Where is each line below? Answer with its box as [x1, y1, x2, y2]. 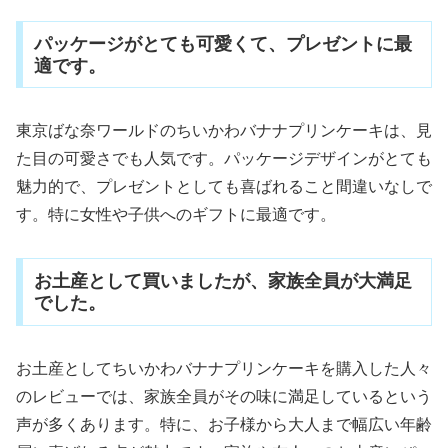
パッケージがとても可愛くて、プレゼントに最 [33, 33, 412, 54]
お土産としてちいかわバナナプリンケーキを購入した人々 [16, 360, 432, 378]
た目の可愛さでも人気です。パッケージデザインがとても [16, 150, 432, 168]
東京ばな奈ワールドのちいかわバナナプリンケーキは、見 [16, 122, 432, 140]
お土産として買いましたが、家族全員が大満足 [33, 271, 412, 292]
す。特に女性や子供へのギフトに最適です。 [16, 206, 336, 224]
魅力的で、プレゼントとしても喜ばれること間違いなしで [16, 178, 432, 196]
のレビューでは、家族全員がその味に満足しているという [16, 388, 432, 406]
